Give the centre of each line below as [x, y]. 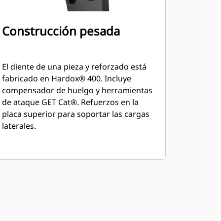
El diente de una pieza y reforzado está [74, 67]
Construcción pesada [61, 31]
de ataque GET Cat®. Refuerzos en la [70, 102]
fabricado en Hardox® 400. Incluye [66, 78]
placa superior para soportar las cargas [75, 114]
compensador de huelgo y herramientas [77, 90]
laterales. [19, 126]
